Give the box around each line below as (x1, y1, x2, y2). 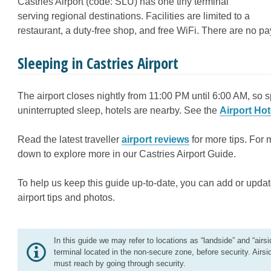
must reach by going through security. (54, 259, 193, 268)
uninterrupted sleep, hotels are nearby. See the (18, 105, 220, 116)
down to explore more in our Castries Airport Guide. (18, 149, 236, 159)
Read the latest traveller (18, 134, 122, 145)
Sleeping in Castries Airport (18, 53, 178, 73)
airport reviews (122, 134, 189, 145)
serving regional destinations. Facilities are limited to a (18, 11, 250, 21)
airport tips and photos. (18, 192, 115, 203)
